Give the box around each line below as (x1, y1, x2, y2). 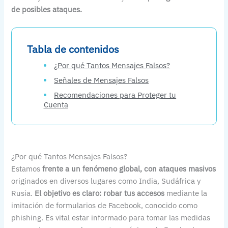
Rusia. (11, 188, 33, 198)
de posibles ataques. (11, 4, 82, 14)
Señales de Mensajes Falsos (54, 75, 149, 85)
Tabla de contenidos (27, 42, 120, 56)
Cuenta (43, 100, 68, 110)
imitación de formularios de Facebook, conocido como (11, 201, 198, 211)
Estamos (11, 164, 43, 174)
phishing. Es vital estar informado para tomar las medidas (11, 213, 211, 223)
